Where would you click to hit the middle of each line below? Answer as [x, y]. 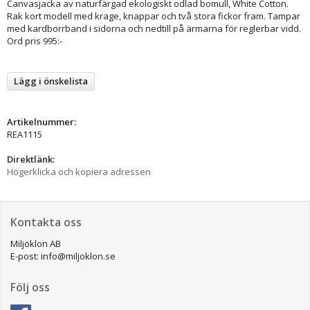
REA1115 [25, 134]
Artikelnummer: [42, 121]
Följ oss [30, 287]
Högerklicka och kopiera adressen [79, 171]
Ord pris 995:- [35, 40]
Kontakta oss [46, 222]
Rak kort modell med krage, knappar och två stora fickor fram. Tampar [154, 16]
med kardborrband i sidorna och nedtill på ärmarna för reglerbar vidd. [154, 28]
